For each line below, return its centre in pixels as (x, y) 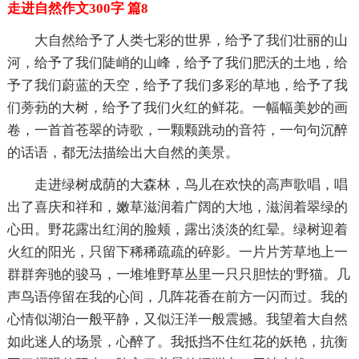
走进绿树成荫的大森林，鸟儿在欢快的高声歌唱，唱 (191, 184)
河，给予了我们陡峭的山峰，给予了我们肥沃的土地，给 (177, 63)
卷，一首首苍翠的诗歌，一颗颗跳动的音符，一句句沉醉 (177, 130)
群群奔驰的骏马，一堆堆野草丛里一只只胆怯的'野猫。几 (178, 274)
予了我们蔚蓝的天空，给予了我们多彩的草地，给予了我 (177, 85)
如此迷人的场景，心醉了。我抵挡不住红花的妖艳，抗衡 (177, 341)
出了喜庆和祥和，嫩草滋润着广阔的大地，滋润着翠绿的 (177, 207)
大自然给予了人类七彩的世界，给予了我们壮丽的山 (191, 40)
